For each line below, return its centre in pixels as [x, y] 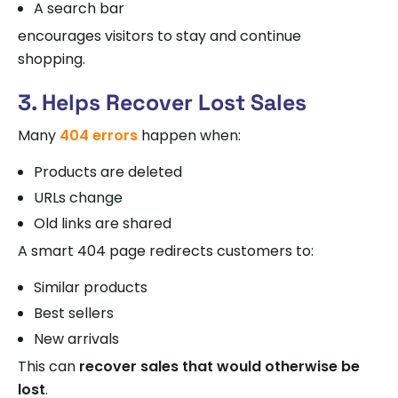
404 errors [99, 135]
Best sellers [74, 313]
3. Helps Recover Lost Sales [162, 102]
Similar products [91, 287]
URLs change [78, 197]
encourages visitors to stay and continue [159, 36]
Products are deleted [108, 171]
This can [48, 366]
